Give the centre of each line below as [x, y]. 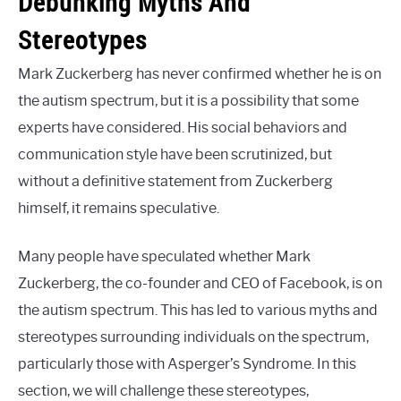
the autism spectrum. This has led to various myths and [198, 311]
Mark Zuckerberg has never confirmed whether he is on [200, 74]
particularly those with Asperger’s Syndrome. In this [187, 364]
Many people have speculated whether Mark [164, 257]
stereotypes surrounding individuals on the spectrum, [193, 337]
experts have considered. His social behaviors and [183, 128]
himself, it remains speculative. [119, 209]
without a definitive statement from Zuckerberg [175, 182]
